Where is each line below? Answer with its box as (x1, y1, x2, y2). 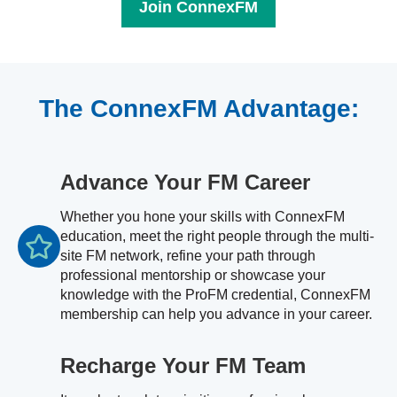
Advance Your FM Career (60, 170, 310, 195)
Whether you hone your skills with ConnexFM (60, 209, 345, 225)
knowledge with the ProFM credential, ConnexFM (60, 287, 370, 303)
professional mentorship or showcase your (60, 268, 325, 284)
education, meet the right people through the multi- (60, 229, 374, 245)
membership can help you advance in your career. (60, 307, 372, 323)
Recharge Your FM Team (60, 354, 306, 378)
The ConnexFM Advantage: (38, 95, 359, 123)
